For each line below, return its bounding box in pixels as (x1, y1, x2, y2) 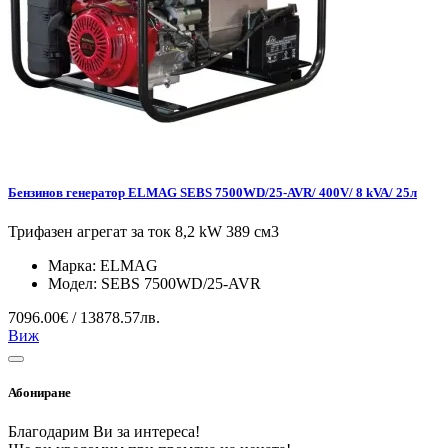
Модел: (48, 275, 101, 293)
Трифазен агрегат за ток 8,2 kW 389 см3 (8, 223, 279, 241)
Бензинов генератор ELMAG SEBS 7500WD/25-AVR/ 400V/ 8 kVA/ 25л (8, 184, 417, 200)
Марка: (48, 257, 100, 275)
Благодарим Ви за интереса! (8, 423, 200, 441)
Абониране (8, 385, 71, 401)
